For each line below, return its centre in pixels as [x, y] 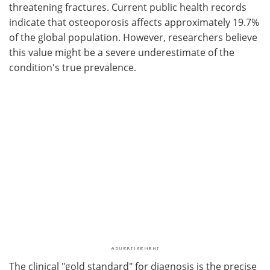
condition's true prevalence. [73, 68]
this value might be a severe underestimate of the [122, 53]
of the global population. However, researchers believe [133, 38]
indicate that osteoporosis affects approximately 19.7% [134, 23]
